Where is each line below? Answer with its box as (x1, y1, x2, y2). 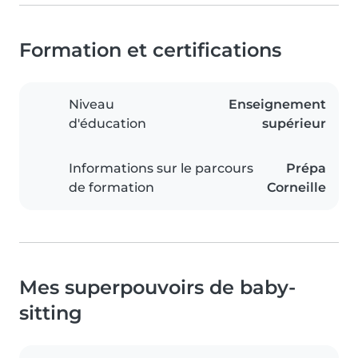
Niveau (69, 97, 114, 113)
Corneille (267, 180, 326, 196)
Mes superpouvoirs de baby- (19, 276, 296, 300)
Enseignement (229, 97, 326, 113)
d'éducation (69, 116, 146, 132)
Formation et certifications (19, 38, 281, 62)
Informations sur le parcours (69, 161, 253, 177)
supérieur (262, 116, 326, 132)
